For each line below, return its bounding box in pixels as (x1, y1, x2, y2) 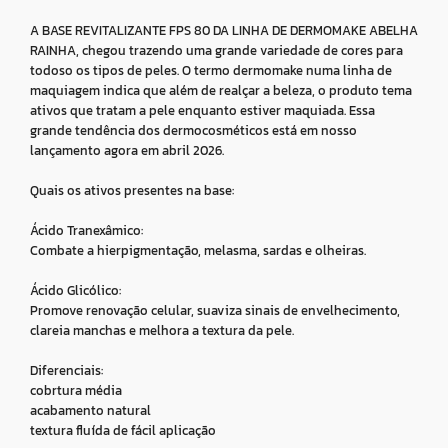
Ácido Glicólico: (30, 281, 121, 300)
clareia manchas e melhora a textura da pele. (30, 321, 294, 340)
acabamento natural (30, 401, 151, 420)
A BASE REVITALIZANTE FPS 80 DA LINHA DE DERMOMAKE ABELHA (30, 21, 418, 40)
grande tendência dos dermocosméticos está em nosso (30, 121, 357, 140)
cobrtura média (30, 381, 122, 400)
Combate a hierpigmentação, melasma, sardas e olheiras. (30, 241, 366, 260)
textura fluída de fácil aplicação (30, 421, 216, 440)
